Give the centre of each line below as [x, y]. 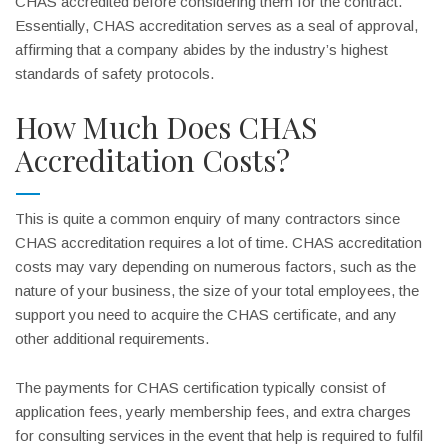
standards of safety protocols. [114, 73]
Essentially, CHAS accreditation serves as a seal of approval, [216, 25]
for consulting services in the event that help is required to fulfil [219, 435]
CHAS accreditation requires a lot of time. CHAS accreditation [218, 242]
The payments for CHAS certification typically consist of [200, 387]
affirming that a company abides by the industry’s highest [201, 49]
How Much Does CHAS [166, 127]
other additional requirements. [113, 338]
